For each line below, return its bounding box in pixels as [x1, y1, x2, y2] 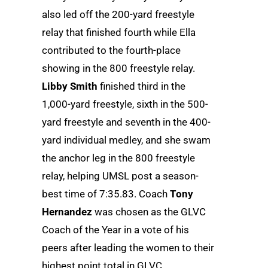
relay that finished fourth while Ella [42, 26, 196, 38]
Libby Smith [42, 80, 98, 92]
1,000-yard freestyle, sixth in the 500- [42, 98, 208, 110]
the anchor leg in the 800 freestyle [42, 152, 195, 164]
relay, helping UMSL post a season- [42, 170, 199, 182]
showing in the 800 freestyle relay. [42, 62, 195, 74]
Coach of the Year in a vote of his [42, 224, 189, 236]
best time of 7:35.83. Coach [42, 188, 170, 200]
